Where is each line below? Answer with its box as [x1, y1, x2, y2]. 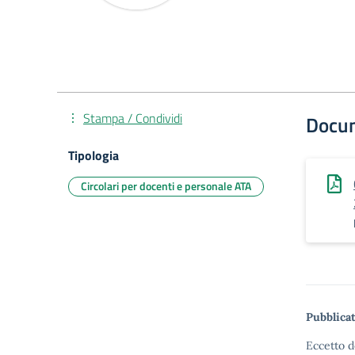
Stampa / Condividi [83, 109, 182, 128]
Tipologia [68, 146, 119, 165]
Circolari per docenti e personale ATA [81, 177, 251, 194]
